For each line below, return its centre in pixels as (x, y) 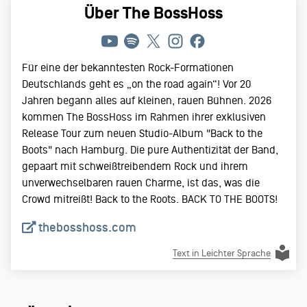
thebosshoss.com (86, 228)
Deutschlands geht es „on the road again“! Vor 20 (137, 84)
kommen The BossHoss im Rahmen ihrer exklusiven (144, 117)
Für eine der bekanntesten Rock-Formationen (128, 67)
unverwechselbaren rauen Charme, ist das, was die (141, 183)
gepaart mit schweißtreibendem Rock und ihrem (135, 166)
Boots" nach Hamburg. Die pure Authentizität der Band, (150, 150)
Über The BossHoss (153, 13)
